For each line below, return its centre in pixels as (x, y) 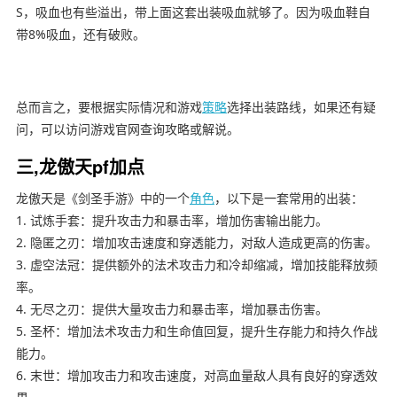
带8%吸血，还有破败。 (80, 35)
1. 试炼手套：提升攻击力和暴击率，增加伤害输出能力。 (171, 221)
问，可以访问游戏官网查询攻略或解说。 (127, 129)
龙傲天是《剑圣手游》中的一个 (102, 198)
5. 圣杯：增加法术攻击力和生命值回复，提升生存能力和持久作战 (196, 331)
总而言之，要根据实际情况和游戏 (109, 107)
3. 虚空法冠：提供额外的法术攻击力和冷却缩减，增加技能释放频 (196, 265)
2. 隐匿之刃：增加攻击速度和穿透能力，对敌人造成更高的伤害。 (196, 243)
